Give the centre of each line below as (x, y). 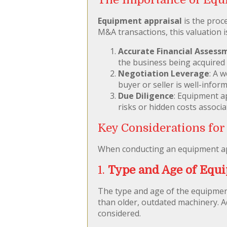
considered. (119, 213)
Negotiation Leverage (164, 73)
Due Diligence (146, 96)
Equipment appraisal (140, 21)
